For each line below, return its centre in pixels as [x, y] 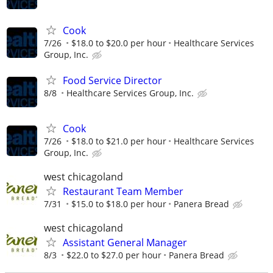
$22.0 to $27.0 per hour [114, 255]
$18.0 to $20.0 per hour [119, 43]
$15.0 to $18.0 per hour [119, 204]
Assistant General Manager [125, 243]
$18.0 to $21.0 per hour [119, 141]
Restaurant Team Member [123, 191]
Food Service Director [112, 80]
